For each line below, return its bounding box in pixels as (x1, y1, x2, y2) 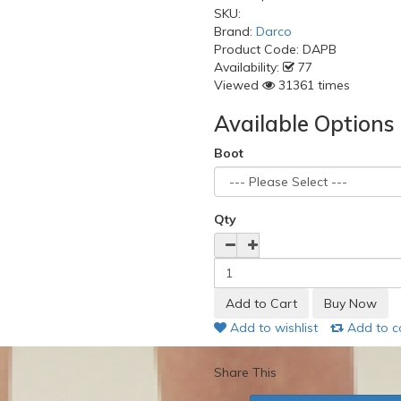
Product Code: (214, 41, 303, 57)
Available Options (214, 110, 395, 137)
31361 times (275, 77, 350, 93)
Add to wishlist (226, 320, 318, 336)
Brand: (214, 23, 256, 39)
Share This (214, 364, 277, 380)
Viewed (214, 77, 259, 93)
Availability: (214, 59, 279, 75)
